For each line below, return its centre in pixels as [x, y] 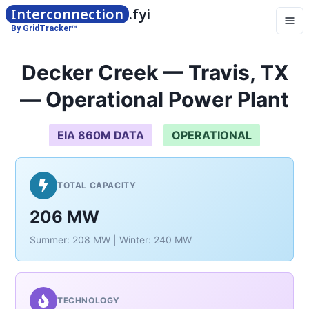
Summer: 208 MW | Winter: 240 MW [111, 240]
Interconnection [67, 14]
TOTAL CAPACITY [97, 185]
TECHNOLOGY [89, 300]
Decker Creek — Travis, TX [154, 72]
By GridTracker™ [44, 28]
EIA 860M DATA [101, 135]
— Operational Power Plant [154, 99]
